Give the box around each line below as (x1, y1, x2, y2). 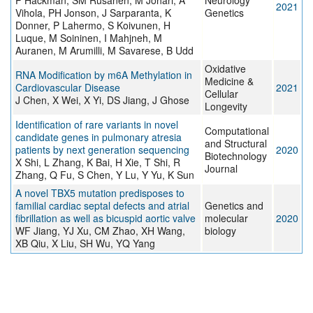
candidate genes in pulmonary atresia (15, 130, 182, 145)
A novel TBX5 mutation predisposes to (15, 186, 184, 201)
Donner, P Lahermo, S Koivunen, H (15, 18, 170, 33)
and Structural (205, 136, 267, 151)
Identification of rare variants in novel (15, 117, 178, 132)
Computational (205, 124, 269, 138)
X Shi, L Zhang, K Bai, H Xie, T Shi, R (15, 155, 180, 170)
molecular (205, 211, 248, 226)
